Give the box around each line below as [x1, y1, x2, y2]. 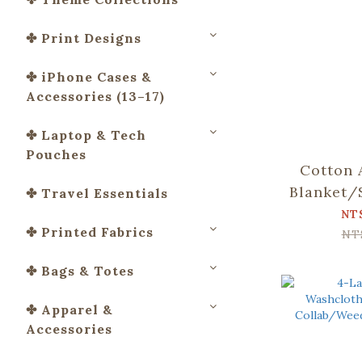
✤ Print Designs [26, 30, 141, 46]
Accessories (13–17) [26, 88, 165, 104]
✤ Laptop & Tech [26, 127, 146, 143]
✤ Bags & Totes [26, 263, 134, 279]
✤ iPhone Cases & [26, 69, 152, 85]
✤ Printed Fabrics [26, 224, 154, 240]
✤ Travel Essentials [26, 185, 168, 201]
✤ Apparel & [26, 301, 113, 318]
